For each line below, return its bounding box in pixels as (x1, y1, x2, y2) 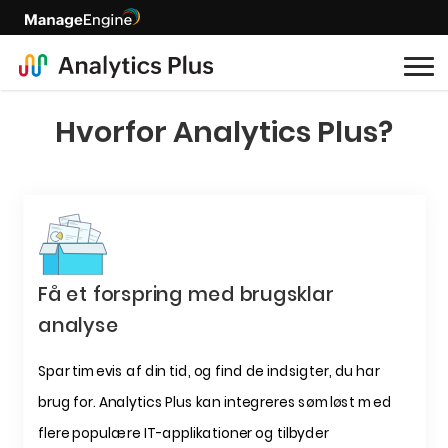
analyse (37, 311, 118, 339)
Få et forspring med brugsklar (37, 279, 334, 308)
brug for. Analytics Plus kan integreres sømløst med (37, 392, 391, 413)
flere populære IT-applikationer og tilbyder (37, 423, 329, 444)
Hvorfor (55, 112, 167, 152)
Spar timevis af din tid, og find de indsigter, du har (37, 361, 380, 381)
